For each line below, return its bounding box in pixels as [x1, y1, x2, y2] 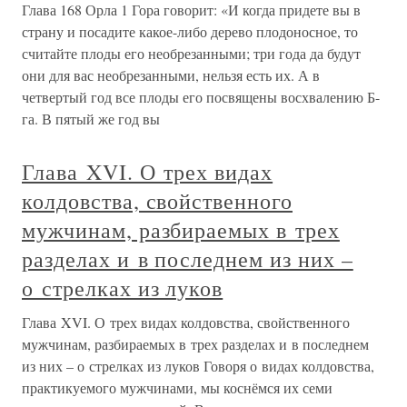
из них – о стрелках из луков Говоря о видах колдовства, [22, 356, 374, 375]
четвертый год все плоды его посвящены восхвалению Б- [22, 87, 380, 106]
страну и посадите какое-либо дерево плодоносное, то [22, 22, 358, 41]
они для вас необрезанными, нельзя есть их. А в [22, 65, 320, 84]
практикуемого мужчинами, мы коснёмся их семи [22, 378, 333, 397]
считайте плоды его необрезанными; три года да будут [22, 44, 361, 63]
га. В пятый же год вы [22, 109, 160, 128]
